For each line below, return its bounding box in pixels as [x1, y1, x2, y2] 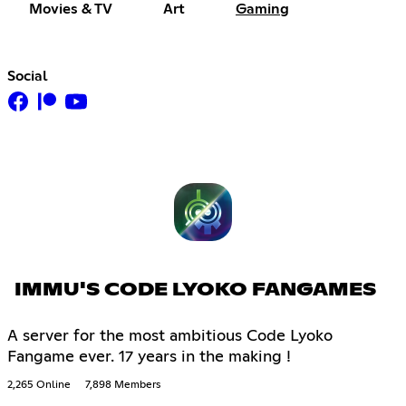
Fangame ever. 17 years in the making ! [7, 349, 291, 366]
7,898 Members [85, 380, 160, 391]
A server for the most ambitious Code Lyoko [7, 328, 333, 345]
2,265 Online [7, 380, 71, 391]
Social [7, 68, 48, 83]
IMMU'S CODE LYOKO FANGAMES [14, 281, 376, 300]
